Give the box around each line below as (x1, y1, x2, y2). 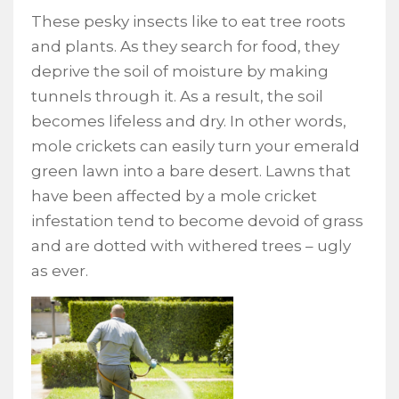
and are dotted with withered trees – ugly (31, 237, 351, 255)
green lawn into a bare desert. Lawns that (31, 162, 351, 180)
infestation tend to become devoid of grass (31, 212, 363, 230)
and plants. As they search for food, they (31, 37, 339, 55)
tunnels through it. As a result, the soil (31, 87, 323, 105)
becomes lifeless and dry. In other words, (31, 112, 346, 130)
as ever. (31, 262, 88, 280)
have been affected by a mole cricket (31, 187, 317, 205)
